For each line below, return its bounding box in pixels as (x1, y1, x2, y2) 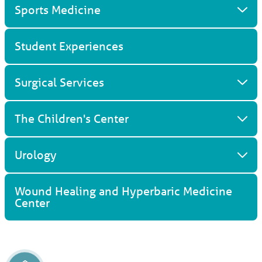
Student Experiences (15, 38, 124, 53)
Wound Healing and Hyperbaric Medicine (15, 184, 233, 199)
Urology (15, 147, 57, 163)
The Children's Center (15, 111, 129, 126)
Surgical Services (15, 75, 105, 89)
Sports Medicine (15, 2, 101, 17)
